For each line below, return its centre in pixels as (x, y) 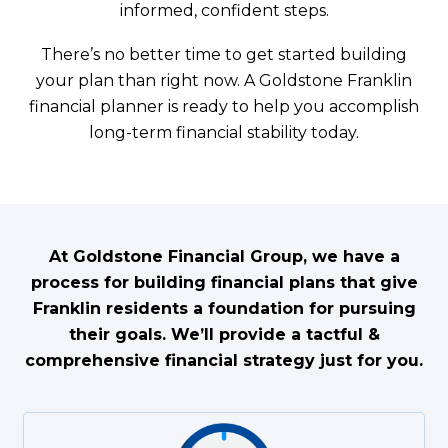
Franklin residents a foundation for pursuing (224, 308)
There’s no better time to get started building (224, 54)
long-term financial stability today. (224, 132)
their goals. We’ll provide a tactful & (224, 334)
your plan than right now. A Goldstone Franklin (224, 80)
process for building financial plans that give (224, 282)
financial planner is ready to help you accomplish (224, 106)
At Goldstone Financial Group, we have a (224, 256)
